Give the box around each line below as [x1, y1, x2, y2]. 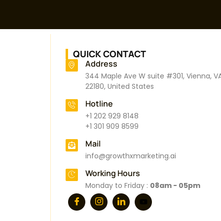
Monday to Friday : [85, 181, 150, 191]
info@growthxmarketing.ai [85, 151, 176, 161]
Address [85, 58, 117, 70]
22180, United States [85, 81, 154, 92]
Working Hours [85, 168, 140, 179]
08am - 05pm [150, 181, 200, 191]
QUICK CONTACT [73, 48, 146, 60]
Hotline [85, 98, 113, 110]
